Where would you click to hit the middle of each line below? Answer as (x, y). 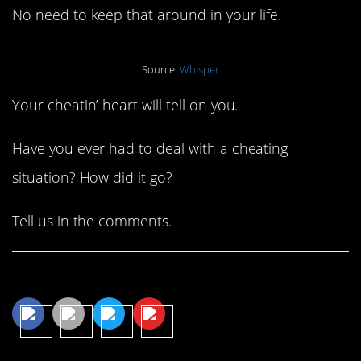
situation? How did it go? (92, 177)
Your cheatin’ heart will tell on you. (125, 104)
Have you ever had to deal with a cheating (150, 148)
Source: (161, 69)
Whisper (199, 69)
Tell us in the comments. (92, 220)
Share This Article (94, 278)
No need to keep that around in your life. (147, 14)
